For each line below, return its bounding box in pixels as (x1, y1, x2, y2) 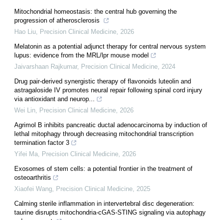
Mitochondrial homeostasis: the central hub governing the (14, 8, 177, 16)
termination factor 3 (14, 139, 69, 147)
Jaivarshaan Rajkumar (14, 63, 77, 71)
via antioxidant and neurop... (14, 95, 95, 103)
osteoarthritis (14, 174, 51, 182)
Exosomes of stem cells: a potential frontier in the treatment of (14, 165, 192, 173)
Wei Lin (14, 107, 35, 114)
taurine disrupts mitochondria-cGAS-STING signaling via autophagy (14, 209, 206, 217)
